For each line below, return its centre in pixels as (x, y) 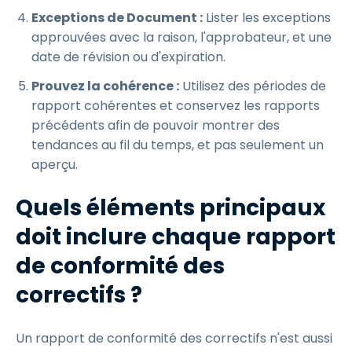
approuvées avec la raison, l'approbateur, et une (181, 37)
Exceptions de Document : (117, 18)
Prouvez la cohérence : (105, 86)
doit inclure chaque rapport (176, 237)
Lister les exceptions (267, 18)
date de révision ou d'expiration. (128, 57)
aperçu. (55, 165)
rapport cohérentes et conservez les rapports (176, 106)
